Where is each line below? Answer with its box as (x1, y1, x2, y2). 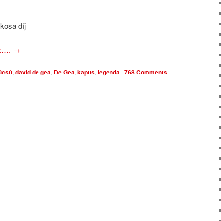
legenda (98, 67, 120, 76)
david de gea (15, 67, 51, 76)
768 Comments (124, 67, 167, 76)
